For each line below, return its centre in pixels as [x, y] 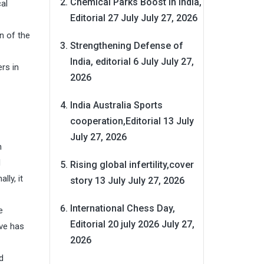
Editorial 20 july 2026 [114, 224]
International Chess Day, [122, 208]
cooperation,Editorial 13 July [132, 121]
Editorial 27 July [104, 18]
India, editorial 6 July [114, 61]
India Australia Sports [116, 105]
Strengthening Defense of [126, 45]
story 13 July [98, 180]
